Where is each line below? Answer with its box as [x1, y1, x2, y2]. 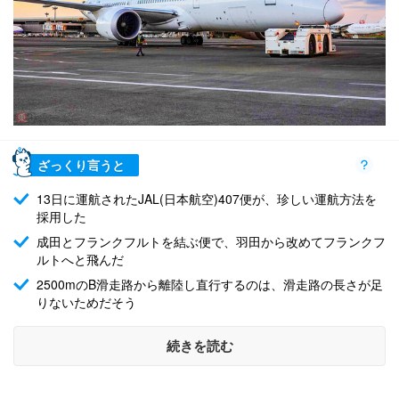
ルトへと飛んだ [37, 249, 124, 268]
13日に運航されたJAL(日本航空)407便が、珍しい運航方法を [37, 189, 377, 208]
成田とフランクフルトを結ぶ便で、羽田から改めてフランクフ [37, 232, 386, 250]
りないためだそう [37, 292, 136, 311]
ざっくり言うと [37, 156, 125, 175]
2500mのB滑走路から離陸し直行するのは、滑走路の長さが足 [37, 274, 383, 293]
